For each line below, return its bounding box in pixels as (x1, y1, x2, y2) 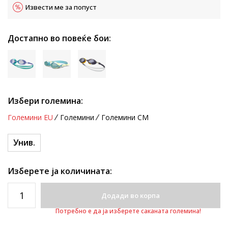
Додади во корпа (101, 191, 160, 200)
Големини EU (8, 112, 53, 122)
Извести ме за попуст (25, 3, 97, 12)
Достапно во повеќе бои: (8, 33, 111, 44)
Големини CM (101, 112, 149, 122)
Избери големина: (8, 95, 83, 106)
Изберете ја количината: (8, 165, 112, 177)
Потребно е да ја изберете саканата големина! (55, 207, 201, 215)
